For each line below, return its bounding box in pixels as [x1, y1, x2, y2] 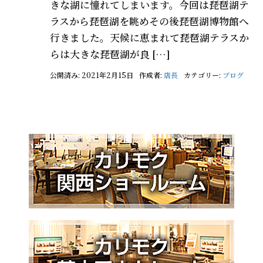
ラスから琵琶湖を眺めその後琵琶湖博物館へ [50, 14, 249, 29]
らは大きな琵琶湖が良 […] [50, 47, 170, 62]
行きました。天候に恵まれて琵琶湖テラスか [50, 31, 249, 45]
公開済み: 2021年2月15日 [50, 69, 133, 80]
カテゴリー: [184, 69, 222, 80]
